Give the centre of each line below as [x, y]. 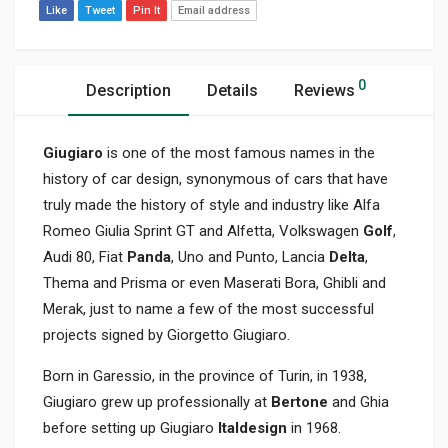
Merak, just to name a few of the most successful [208, 309]
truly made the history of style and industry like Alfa [211, 205]
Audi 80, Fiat [85, 257]
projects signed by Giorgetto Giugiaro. [166, 335]
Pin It [146, 11]
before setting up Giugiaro [130, 428]
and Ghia [360, 402]
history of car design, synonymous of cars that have [215, 179]
